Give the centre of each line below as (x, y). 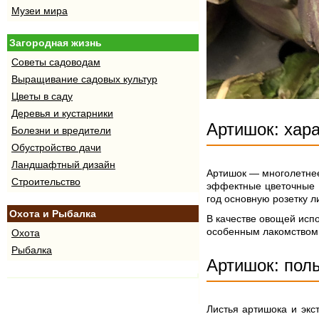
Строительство (46, 182)
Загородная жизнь (56, 43)
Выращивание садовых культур (84, 79)
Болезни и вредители (61, 130)
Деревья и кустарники (62, 113)
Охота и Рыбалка (53, 214)
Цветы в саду (42, 96)
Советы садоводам (56, 62)
